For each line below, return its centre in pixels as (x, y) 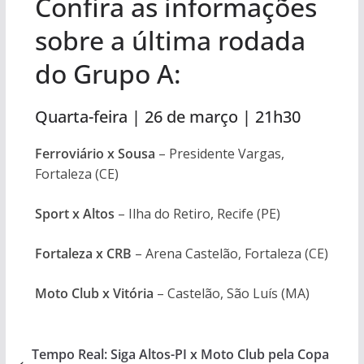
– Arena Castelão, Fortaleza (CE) (230, 253)
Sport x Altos (74, 214)
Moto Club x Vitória (94, 293)
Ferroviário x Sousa (95, 154)
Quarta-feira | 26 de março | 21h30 (167, 117)
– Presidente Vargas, (219, 154)
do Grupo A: (108, 74)
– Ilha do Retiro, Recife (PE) (197, 214)
